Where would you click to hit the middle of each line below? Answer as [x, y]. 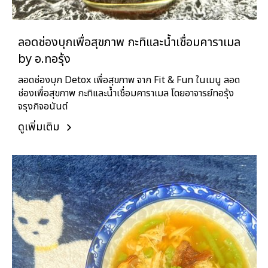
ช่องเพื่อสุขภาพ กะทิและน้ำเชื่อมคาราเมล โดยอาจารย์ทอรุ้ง [126, 94]
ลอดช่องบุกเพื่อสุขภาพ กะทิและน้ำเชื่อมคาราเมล [129, 43]
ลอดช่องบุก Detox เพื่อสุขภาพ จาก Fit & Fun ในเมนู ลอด [129, 80]
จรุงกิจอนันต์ [43, 107]
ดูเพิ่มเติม [40, 127]
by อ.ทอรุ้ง [44, 60]
